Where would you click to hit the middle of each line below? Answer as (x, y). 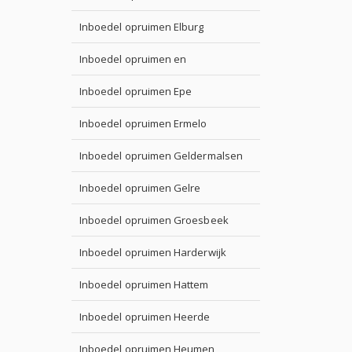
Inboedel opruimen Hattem (144, 284)
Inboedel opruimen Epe (136, 91)
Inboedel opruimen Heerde (145, 317)
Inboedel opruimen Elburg (142, 27)
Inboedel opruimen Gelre (140, 188)
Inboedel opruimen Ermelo (143, 123)
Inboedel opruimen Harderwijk (153, 252)
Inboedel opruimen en (133, 59)
